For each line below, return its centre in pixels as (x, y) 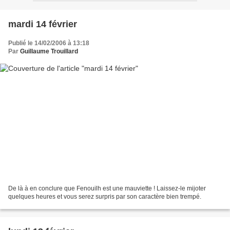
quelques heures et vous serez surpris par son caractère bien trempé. (105, 197)
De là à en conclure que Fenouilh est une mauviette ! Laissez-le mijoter (107, 189)
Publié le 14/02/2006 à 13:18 (49, 43)
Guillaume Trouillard (49, 51)
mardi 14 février (43, 24)
